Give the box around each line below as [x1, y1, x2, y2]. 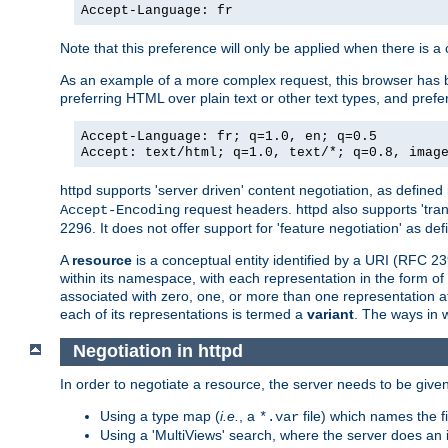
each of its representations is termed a [60, 305, 307, 322]
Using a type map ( [100, 408, 220, 425]
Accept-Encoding [60, 201, 180, 218]
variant [307, 305, 354, 322]
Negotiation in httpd [72, 341, 243, 362]
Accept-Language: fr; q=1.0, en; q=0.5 [81, 128, 377, 144]
